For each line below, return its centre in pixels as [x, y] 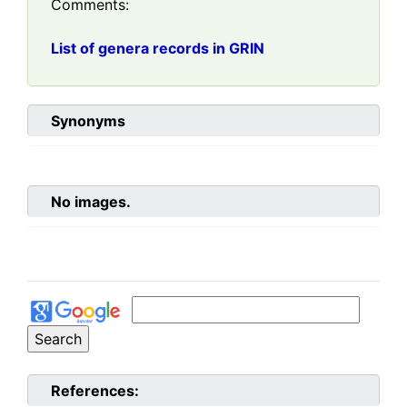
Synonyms [88, 121]
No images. [91, 202]
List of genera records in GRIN [158, 49]
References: [95, 390]
